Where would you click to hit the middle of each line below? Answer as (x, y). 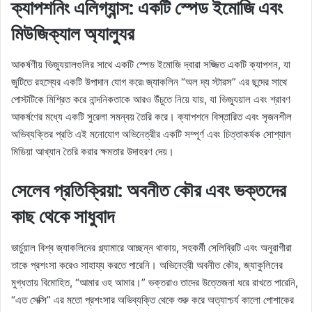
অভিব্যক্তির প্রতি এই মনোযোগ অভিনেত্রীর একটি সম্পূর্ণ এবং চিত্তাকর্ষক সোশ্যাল (151, 134)
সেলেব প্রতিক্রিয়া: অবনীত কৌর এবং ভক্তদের (149, 191)
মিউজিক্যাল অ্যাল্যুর (73, 33)
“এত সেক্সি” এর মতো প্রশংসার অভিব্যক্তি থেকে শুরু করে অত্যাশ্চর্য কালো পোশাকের (153, 299)
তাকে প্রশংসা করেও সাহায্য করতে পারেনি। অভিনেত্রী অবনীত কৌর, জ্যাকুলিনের (147, 265)
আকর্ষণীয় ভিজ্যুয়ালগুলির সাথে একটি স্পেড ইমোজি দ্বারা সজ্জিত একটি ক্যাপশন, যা (151, 65)
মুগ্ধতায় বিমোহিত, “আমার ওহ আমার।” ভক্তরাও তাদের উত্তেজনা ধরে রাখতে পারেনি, (155, 282)
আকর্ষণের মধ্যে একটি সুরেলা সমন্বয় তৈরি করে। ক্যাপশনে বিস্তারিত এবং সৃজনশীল (151, 117)
